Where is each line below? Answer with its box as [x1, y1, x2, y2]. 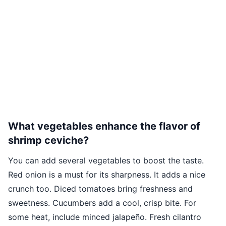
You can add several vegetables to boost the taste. [8, 155, 204, 166]
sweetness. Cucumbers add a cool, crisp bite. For [8, 198, 196, 208]
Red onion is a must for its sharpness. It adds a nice [8, 169, 205, 180]
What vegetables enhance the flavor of [8, 120, 200, 133]
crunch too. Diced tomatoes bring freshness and [8, 184, 193, 194]
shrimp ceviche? [8, 134, 89, 147]
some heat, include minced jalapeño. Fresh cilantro [8, 212, 201, 222]
